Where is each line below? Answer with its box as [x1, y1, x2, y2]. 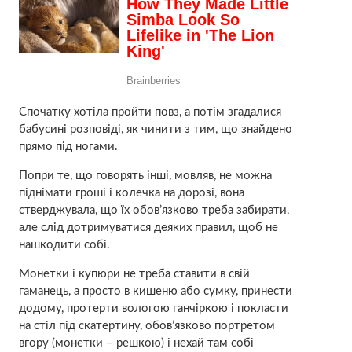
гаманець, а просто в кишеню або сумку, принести [18, 285, 292, 298]
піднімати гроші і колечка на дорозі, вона [18, 187, 244, 200]
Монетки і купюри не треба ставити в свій [18, 268, 250, 280]
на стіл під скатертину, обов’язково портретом [18, 320, 275, 332]
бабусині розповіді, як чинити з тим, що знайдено [18, 123, 292, 136]
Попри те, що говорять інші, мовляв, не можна [18, 170, 272, 182]
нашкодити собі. [18, 239, 110, 251]
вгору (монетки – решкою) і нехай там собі [18, 337, 254, 350]
